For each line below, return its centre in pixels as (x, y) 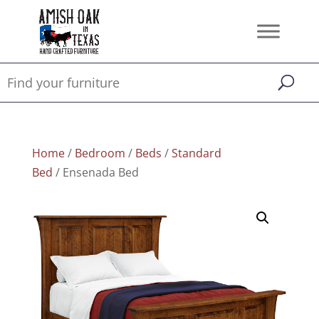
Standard (196, 153)
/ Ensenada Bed (95, 172)
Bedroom (100, 153)
